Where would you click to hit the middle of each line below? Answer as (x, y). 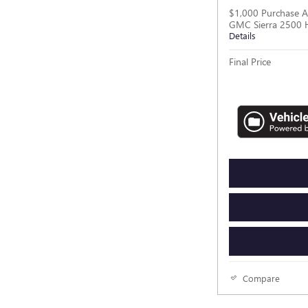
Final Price (250, 61)
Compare (261, 278)
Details (242, 35)
